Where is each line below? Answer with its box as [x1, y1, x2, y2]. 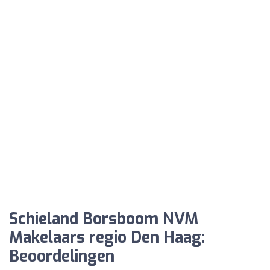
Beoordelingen [9, 245, 115, 267]
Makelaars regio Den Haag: [9, 227, 205, 248]
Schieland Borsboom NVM [9, 208, 198, 230]
